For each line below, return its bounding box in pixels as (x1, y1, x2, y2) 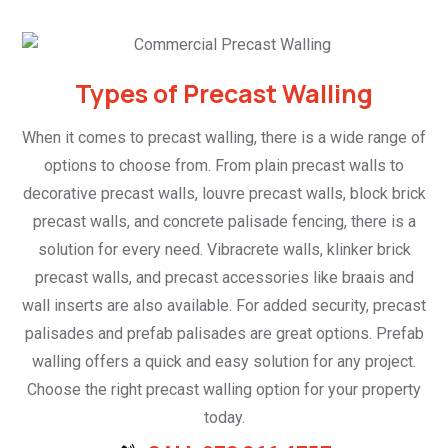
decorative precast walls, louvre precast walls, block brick (22, 183, 426, 203)
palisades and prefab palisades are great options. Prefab (24, 323, 424, 343)
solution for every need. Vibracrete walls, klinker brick (37, 239, 411, 259)
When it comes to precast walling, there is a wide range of (22, 127, 426, 147)
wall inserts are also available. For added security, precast (22, 295, 426, 315)
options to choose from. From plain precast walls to (44, 155, 404, 175)
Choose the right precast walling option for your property (27, 379, 421, 399)
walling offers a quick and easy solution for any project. (32, 351, 416, 371)
